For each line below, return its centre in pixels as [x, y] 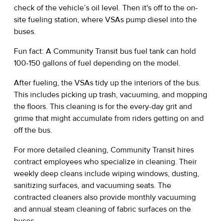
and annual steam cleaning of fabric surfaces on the [102, 209]
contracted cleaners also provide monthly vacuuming [105, 197]
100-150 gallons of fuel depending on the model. [97, 63]
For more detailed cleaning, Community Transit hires [104, 150]
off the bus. [33, 130]
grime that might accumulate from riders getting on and [109, 118]
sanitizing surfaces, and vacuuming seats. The [92, 185]
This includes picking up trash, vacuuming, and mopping [110, 94]
